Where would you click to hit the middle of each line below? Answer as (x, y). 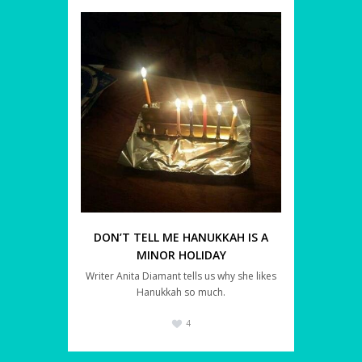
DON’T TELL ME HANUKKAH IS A (181, 238)
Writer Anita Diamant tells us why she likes (181, 276)
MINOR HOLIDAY (181, 255)
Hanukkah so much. (181, 293)
